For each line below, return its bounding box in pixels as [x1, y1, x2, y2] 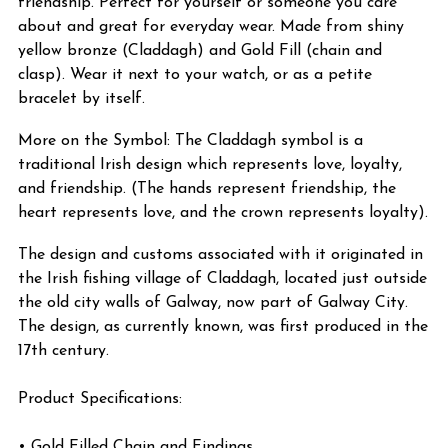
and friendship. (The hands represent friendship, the [18, 180, 396, 197]
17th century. [18, 342, 109, 359]
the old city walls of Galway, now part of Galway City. [18, 294, 408, 311]
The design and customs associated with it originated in [18, 246, 423, 263]
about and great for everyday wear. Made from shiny [18, 18, 404, 35]
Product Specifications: [18, 390, 187, 407]
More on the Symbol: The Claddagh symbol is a [18, 132, 363, 149]
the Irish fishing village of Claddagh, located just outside [18, 270, 427, 287]
